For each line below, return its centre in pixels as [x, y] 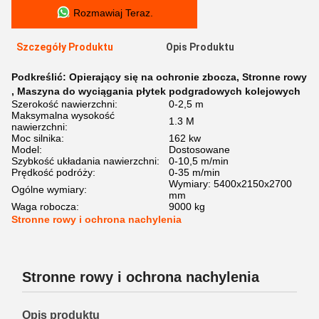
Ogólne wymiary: [49, 189]
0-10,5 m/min [199, 161]
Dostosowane [199, 150]
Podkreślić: [40, 77]
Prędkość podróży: [53, 172]
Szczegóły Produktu [65, 47]
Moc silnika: [38, 138]
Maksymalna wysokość [63, 115]
